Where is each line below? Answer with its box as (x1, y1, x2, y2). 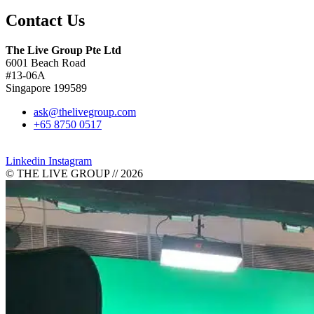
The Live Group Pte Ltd (6, 44, 121, 57)
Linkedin (6, 155, 46, 168)
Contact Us (6, 11, 85, 30)
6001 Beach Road (6, 57, 86, 69)
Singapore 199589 (6, 82, 87, 95)
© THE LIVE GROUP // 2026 (6, 168, 143, 180)
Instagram (48, 155, 92, 168)
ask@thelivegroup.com (34, 106, 136, 118)
